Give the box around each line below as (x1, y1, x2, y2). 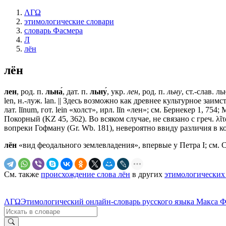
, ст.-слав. (182, 87, 216, 96)
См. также (4, 169, 41, 179)
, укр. (107, 87, 127, 96)
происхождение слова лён (41, 169, 130, 179)
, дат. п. (63, 87, 90, 96)
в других (130, 169, 164, 179)
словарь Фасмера (24, 26, 83, 35)
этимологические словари (24, 17, 114, 26)
